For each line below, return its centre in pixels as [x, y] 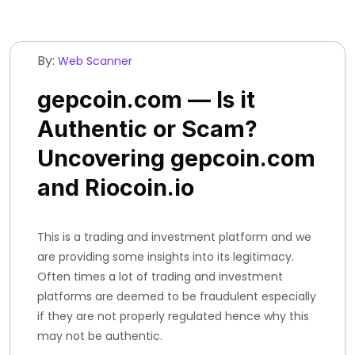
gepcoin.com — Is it [146, 99]
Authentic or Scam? [147, 129]
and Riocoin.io [116, 187]
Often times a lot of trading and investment [160, 277]
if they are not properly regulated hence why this [173, 316]
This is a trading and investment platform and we [174, 237]
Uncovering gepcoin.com [176, 158]
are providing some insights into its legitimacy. [166, 257]
